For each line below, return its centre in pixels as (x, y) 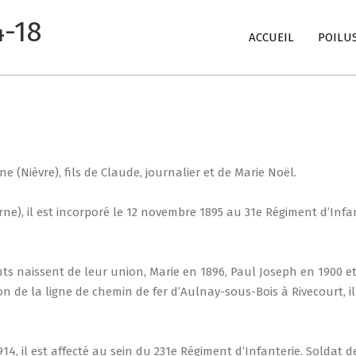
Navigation (174, 48)
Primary (166, 29)
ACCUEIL (271, 37)
